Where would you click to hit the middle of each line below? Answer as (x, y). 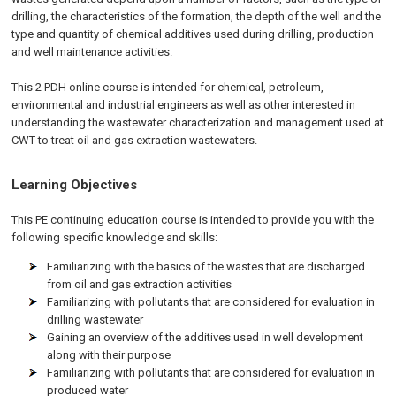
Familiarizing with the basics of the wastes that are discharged (206, 267)
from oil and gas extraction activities (140, 284)
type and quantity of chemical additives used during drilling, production (193, 34)
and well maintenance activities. (92, 52)
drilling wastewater (95, 320)
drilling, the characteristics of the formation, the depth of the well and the (197, 16)
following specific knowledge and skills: (115, 237)
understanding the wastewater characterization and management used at (198, 122)
